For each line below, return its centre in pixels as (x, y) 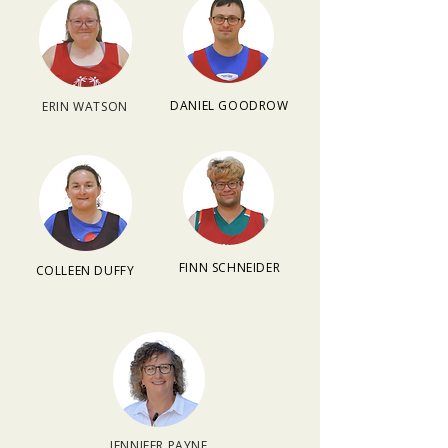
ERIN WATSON (85, 106)
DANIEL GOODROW (229, 105)
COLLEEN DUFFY (85, 270)
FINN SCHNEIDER (229, 267)
